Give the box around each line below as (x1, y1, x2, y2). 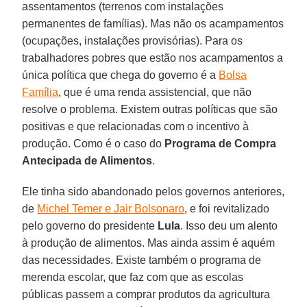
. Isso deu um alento (180, 219, 278, 232)
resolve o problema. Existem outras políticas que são (22, 103, 278, 115)
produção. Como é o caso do (22, 137, 165, 149)
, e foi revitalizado (184, 202, 270, 214)
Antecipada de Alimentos (22, 154, 153, 167)
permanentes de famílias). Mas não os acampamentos (22, 17, 284, 29)
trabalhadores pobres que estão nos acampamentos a (22, 51, 284, 64)
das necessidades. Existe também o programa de (22, 254, 262, 266)
